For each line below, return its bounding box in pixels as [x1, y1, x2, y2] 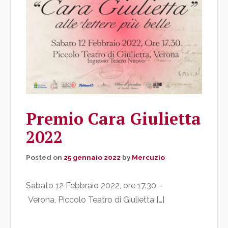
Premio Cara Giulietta [26, 108, 201, 130]
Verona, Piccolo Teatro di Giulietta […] [26, 195, 164, 205]
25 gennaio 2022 [64, 153, 121, 162]
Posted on [26, 153, 64, 162]
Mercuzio [132, 153, 165, 162]
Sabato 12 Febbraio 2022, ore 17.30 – [26, 181, 163, 191]
